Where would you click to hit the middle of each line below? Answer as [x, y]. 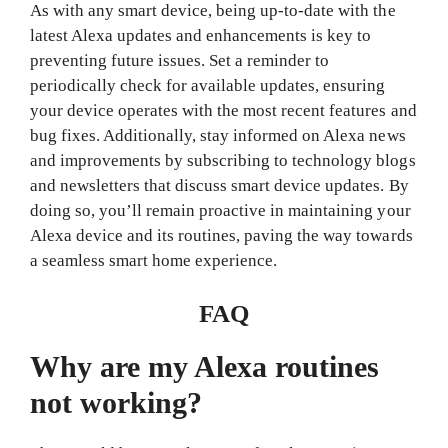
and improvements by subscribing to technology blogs [223, 160]
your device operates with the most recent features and [223, 110]
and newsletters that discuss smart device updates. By [219, 185]
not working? [116, 402]
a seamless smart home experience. [154, 260]
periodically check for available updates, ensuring [208, 85]
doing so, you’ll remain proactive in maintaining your [220, 210]
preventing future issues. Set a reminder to [180, 60]
